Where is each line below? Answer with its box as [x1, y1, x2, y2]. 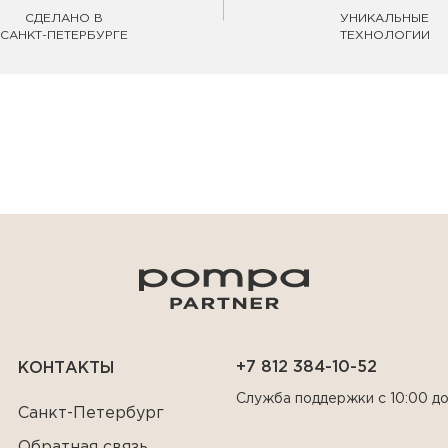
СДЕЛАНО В [24, 13, 103, 24]
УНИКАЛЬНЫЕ [340, 13, 429, 24]
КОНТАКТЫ [18, 361, 115, 376]
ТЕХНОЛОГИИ [339, 30, 430, 41]
